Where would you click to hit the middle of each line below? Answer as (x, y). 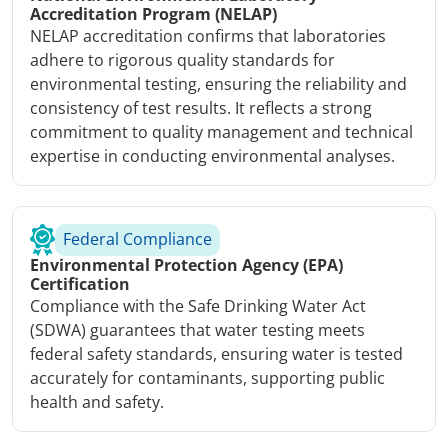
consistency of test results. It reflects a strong (201, 107)
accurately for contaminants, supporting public (207, 377)
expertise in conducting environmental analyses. (212, 155)
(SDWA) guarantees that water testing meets (197, 329)
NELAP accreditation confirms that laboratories (208, 35)
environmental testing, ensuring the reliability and (218, 83)
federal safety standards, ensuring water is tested (216, 353)
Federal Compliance (137, 238)
